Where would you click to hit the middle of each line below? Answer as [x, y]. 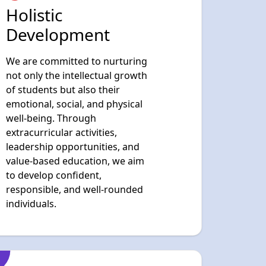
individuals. [31, 135]
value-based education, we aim [75, 92]
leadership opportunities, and [73, 78]
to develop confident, [54, 107]
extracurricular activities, [61, 64]
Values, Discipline [72, 235]
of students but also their [63, 21]
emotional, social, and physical [74, 35]
